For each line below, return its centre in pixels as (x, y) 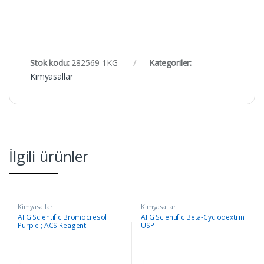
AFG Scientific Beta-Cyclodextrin (192, 217)
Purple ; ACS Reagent (52, 226)
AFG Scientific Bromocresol (62, 217)
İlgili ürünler (49, 156)
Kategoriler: (170, 63)
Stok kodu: (51, 63)
